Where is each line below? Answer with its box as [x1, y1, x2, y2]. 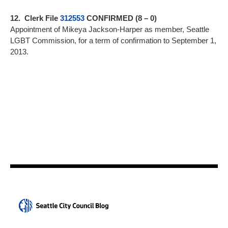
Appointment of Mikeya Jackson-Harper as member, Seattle [10, 25, 209, 34]
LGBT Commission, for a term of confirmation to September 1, [10, 36, 216, 45]
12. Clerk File [10, 14, 60, 23]
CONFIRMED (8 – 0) [84, 14, 157, 23]
